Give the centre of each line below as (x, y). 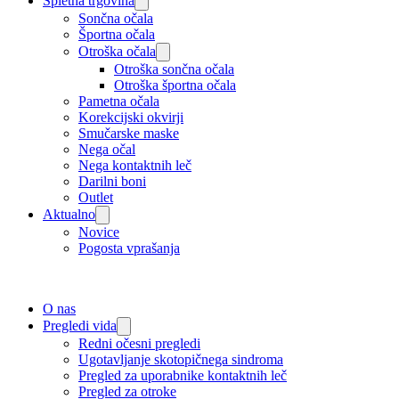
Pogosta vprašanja (129, 248)
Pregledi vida (80, 326)
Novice (99, 232)
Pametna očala (119, 101)
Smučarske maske (129, 133)
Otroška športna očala (175, 85)
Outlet (96, 197)
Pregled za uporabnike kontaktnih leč (183, 375)
